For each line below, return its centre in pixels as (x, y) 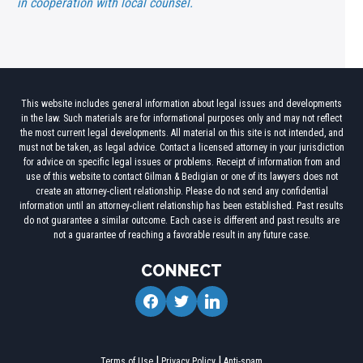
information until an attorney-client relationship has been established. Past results (181, 206)
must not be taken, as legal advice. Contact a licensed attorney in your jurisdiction (181, 148)
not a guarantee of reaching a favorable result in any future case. (181, 235)
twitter (182, 295)
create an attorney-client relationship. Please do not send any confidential (181, 192)
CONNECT (181, 271)
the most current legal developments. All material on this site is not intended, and (181, 133)
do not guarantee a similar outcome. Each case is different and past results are (181, 221)
